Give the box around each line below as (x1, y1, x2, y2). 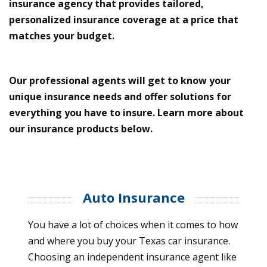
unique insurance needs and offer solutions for (9, 89, 231, 103)
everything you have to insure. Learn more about (9, 105, 244, 119)
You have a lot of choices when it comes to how (28, 218, 238, 231)
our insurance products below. (9, 122, 153, 135)
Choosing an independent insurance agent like (28, 250, 237, 263)
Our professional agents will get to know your (9, 73, 231, 87)
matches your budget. (9, 29, 114, 42)
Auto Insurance (82, 188, 185, 206)
